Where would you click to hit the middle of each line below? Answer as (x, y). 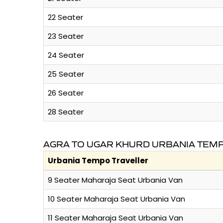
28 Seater (66, 112)
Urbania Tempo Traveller (98, 161)
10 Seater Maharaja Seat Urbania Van (116, 199)
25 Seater (66, 74)
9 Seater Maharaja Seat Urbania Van (115, 180)
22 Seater (65, 17)
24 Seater (66, 55)
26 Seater (66, 93)
